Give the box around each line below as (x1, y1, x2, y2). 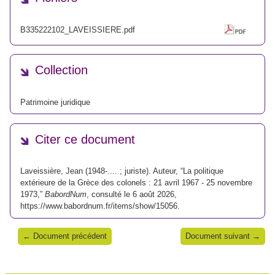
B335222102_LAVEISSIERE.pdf (20, 25, 135, 34)
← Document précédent (23, 231, 107, 241)
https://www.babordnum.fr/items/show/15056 (20, 201, 177, 211)
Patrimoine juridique (20, 97, 90, 107)
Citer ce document (35, 132, 135, 146)
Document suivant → (185, 231, 260, 241)
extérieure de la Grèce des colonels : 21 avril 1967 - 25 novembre (20, 178, 252, 188)
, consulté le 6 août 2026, (87, 190, 177, 199)
